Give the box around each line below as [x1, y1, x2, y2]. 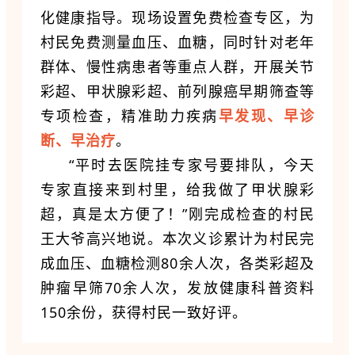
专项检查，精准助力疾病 [40, 105, 219, 125]
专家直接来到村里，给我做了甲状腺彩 [40, 179, 315, 199]
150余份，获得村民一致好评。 [40, 302, 247, 322]
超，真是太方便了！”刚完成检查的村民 [40, 204, 315, 223]
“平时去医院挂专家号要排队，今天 [68, 155, 315, 174]
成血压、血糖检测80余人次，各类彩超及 [40, 253, 315, 273]
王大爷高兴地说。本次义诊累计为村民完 [40, 228, 315, 248]
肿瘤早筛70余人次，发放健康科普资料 [40, 277, 315, 297]
